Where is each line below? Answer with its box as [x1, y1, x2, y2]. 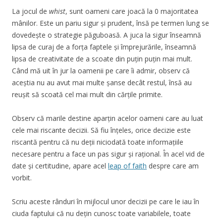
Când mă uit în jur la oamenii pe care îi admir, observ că [12, 65, 190, 75]
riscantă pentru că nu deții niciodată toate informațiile [12, 137, 183, 147]
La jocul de [12, 6, 49, 16]
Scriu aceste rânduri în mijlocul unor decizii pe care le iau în [12, 196, 199, 206]
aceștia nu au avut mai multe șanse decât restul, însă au [12, 77, 192, 87]
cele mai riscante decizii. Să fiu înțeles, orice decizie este [12, 125, 191, 135]
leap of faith [108, 161, 147, 170]
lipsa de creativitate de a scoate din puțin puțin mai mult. [12, 54, 192, 63]
